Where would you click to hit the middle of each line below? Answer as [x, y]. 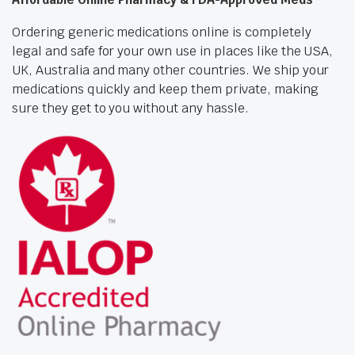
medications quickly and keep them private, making [165, 90]
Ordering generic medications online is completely [162, 32]
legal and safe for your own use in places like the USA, [173, 52]
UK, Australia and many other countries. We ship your [171, 71]
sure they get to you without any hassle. [130, 109]
